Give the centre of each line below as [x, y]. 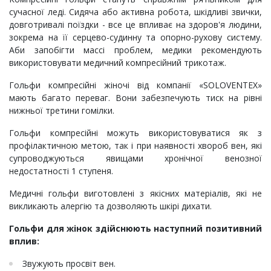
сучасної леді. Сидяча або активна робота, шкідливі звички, [135, 12]
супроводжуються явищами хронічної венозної [135, 158]
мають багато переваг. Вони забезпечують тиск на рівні [135, 98]
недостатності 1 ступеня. [61, 171]
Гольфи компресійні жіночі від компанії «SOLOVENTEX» [135, 85]
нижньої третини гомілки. [62, 111]
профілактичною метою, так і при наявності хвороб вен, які [135, 146]
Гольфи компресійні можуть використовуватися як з [135, 133]
